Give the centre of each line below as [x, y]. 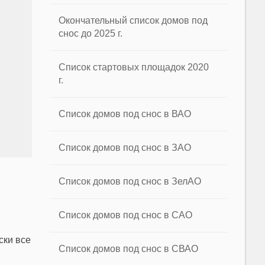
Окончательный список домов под [133, 20]
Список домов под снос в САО [126, 215]
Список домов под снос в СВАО [129, 249]
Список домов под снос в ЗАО [125, 148]
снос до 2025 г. [91, 33]
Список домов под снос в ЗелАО [130, 181]
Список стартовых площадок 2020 [134, 67]
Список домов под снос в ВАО [125, 114]
